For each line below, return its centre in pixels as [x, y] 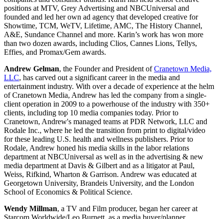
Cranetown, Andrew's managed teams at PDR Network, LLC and [106, 122]
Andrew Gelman [32, 69]
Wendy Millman [31, 209]
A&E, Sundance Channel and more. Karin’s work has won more [104, 35]
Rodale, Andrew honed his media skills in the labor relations [97, 148]
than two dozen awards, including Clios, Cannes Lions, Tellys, [100, 44]
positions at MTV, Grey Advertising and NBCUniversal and [97, 8]
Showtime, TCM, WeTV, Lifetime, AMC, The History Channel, [103, 26]
